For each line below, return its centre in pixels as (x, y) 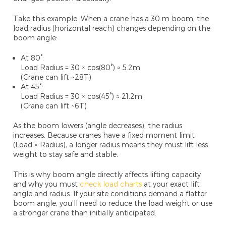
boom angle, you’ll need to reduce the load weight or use (113, 203)
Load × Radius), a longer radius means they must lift (106, 145)
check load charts (111, 184)
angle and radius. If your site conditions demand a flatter (110, 194)
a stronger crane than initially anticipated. (85, 213)
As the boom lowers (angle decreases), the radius (98, 126)
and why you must (47, 184)
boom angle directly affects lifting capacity (127, 175)
